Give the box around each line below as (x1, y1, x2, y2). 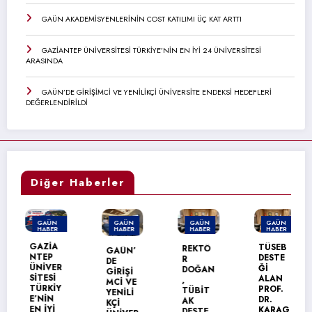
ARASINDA (26, 54, 63, 66)
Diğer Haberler (31, 174, 125, 190)
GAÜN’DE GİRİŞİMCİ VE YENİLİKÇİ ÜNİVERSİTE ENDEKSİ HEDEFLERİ (42, 86, 272, 97)
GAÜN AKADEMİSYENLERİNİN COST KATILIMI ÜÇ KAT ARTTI (42, 13, 242, 24)
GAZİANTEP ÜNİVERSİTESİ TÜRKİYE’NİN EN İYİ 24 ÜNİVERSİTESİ (42, 44, 261, 56)
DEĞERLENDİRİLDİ (26, 96, 88, 108)
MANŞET (33, 237, 60, 247)
